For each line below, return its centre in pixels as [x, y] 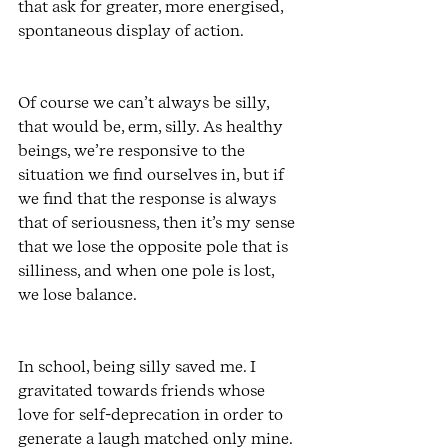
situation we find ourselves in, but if [153, 175]
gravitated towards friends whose [143, 391]
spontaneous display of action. [132, 31]
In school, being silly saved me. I [139, 367]
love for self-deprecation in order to [152, 415]
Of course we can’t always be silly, [145, 103]
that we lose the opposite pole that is [155, 247]
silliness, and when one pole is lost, [148, 271]
